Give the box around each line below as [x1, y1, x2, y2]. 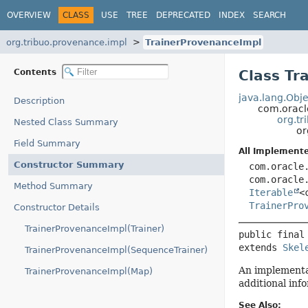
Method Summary [14, 181, 93, 191]
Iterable [248, 187, 293, 198]
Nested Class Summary [14, 117, 118, 127]
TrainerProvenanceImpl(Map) [25, 266, 153, 276]
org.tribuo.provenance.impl [6, 36, 127, 47]
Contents [14, 67, 59, 77]
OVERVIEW [7, 10, 51, 20]
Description [14, 96, 65, 106]
